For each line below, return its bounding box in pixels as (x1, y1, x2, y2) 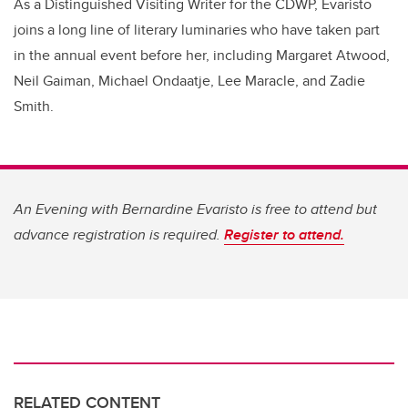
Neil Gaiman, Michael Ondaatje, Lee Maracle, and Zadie (14, 70, 365, 92)
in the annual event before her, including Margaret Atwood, (14, 45, 390, 66)
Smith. (14, 96, 54, 117)
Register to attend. (224, 224, 344, 246)
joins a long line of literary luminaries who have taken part (14, 19, 380, 41)
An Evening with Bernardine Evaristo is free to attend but (14, 199, 377, 220)
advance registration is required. (14, 224, 224, 246)
